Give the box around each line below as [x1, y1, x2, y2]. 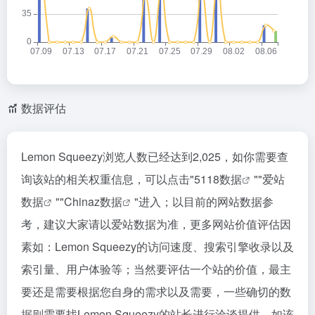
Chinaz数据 [64, 193, 122, 210]
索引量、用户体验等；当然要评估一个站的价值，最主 [21, 261, 291, 277]
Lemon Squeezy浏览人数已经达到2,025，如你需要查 [21, 148, 288, 165]
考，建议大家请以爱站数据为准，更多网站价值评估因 [21, 216, 291, 232]
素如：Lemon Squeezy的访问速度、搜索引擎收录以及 [21, 238, 294, 255]
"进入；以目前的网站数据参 [134, 193, 274, 210]
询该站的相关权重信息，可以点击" [21, 171, 194, 187]
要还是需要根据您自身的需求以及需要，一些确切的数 [21, 283, 291, 300]
